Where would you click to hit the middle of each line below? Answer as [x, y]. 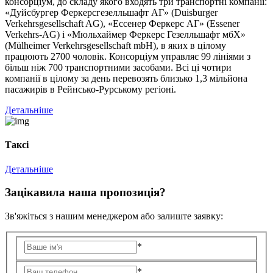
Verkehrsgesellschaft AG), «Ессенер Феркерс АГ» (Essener [122, 24]
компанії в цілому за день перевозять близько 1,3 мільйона [126, 79]
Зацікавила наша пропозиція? [85, 193]
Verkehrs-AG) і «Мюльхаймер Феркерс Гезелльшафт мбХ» [125, 35]
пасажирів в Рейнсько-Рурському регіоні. [90, 90]
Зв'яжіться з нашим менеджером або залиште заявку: [114, 216]
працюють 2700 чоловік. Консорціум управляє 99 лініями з [128, 57]
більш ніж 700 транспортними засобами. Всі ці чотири [118, 68]
